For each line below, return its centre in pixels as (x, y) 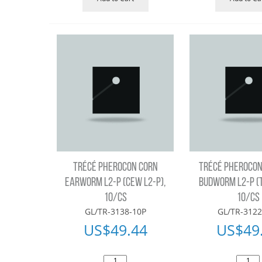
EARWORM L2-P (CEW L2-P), (116, 183)
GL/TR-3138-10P (115, 212)
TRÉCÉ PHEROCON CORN (115, 168)
